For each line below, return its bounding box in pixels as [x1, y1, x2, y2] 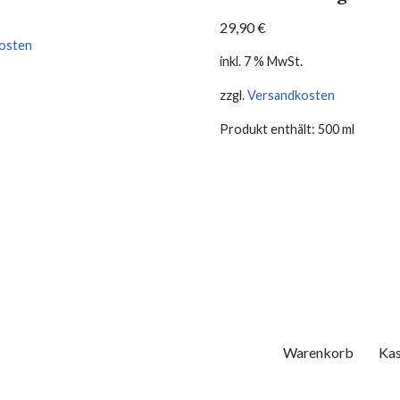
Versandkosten [247, 87, 336, 104]
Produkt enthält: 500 [220, 121, 343, 137]
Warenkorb [283, 344, 354, 361]
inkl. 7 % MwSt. [220, 53, 304, 69]
